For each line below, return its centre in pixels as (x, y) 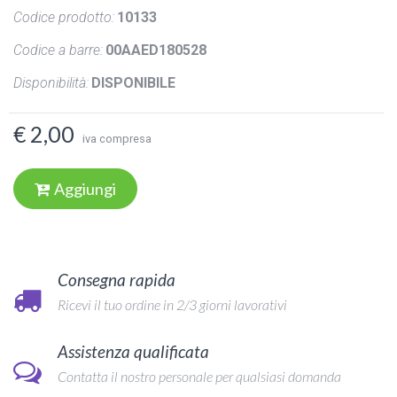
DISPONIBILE (133, 82)
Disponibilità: (51, 82)
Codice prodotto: (64, 17)
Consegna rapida (117, 279)
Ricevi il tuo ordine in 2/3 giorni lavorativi (172, 304)
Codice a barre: (58, 50)
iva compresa (117, 138)
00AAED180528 (156, 50)
